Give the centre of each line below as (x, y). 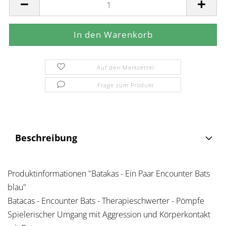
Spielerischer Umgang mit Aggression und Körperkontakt (109, 214)
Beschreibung (46, 138)
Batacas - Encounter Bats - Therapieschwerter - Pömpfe (106, 201)
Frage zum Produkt (125, 85)
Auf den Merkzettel (126, 67)
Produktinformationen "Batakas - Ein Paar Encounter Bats (109, 174)
